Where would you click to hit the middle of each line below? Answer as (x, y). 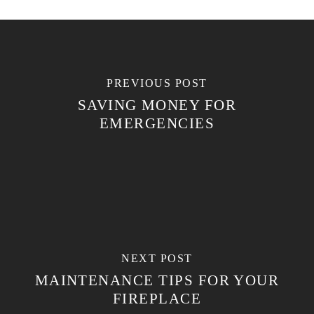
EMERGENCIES (157, 123)
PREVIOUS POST (157, 83)
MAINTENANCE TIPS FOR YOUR (157, 280)
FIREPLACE (157, 298)
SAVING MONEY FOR (157, 105)
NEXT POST (157, 258)
